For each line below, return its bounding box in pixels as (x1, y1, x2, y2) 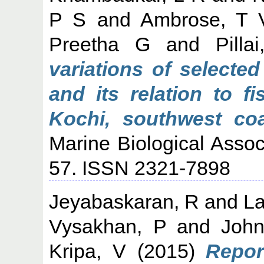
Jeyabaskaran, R (49, 190, 200, 213)
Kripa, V (49, 239, 126, 262)
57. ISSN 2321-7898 (49, 156, 231, 179)
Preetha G (49, 32, 151, 55)
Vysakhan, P (49, 214, 166, 237)
